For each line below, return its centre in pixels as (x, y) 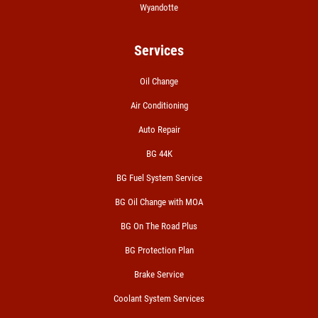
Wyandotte (159, 7)
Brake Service (159, 274)
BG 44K (159, 153)
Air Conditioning (159, 105)
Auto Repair (159, 129)
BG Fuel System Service (159, 177)
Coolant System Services (159, 298)
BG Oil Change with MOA (159, 202)
